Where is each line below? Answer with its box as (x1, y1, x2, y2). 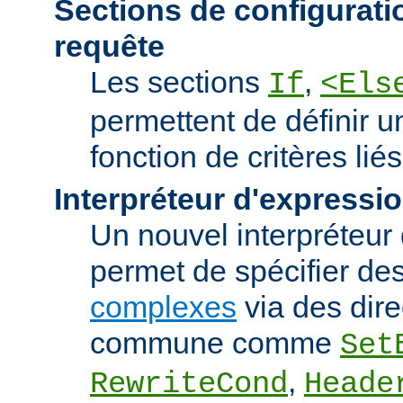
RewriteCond (90, 366, 288, 401)
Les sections (90, 64, 268, 99)
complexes (90, 289, 237, 324)
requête (54, 28, 165, 63)
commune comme (90, 325, 340, 360)
